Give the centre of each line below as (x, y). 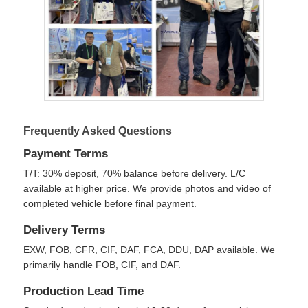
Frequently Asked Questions (98, 131)
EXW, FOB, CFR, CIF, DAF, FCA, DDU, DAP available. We (150, 249)
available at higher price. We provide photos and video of (147, 188)
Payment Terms (66, 153)
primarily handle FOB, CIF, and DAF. (102, 264)
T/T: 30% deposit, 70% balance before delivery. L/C (135, 173)
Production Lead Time (84, 291)
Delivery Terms (65, 230)
